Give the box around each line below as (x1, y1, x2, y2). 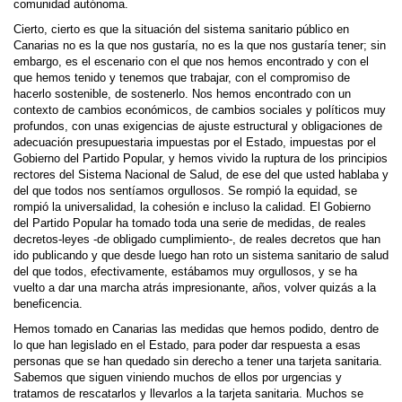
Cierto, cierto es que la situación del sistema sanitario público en (13, 23, 349, 36)
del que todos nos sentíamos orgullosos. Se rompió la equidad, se (13, 185, 357, 197)
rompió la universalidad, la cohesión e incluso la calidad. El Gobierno (13, 201, 371, 214)
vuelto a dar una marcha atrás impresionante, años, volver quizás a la (13, 282, 376, 294)
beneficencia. (13, 298, 83, 310)
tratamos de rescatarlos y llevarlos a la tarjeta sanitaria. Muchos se (13, 388, 363, 400)
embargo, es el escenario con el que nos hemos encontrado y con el (13, 56, 369, 68)
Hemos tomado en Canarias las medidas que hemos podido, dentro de (13, 323, 379, 336)
